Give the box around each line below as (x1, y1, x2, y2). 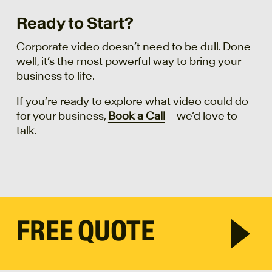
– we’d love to (165, 109, 237, 123)
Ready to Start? (16, 13, 134, 33)
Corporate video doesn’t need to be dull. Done (16, 40, 251, 54)
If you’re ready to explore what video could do (16, 94, 248, 108)
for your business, (16, 109, 108, 123)
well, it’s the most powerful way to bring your (16, 55, 241, 69)
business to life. (16, 69, 95, 83)
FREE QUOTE (16, 212, 155, 248)
